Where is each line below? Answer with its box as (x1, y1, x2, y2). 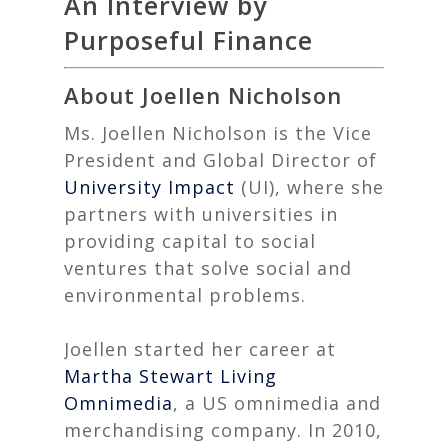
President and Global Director (64, 148, 351, 172)
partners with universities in (64, 202, 338, 226)
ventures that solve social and (64, 256, 352, 280)
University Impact (64, 175, 235, 199)
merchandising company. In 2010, (64, 418, 382, 442)
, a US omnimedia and (173, 391, 381, 415)
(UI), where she (235, 175, 384, 199)
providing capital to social (64, 229, 316, 253)
